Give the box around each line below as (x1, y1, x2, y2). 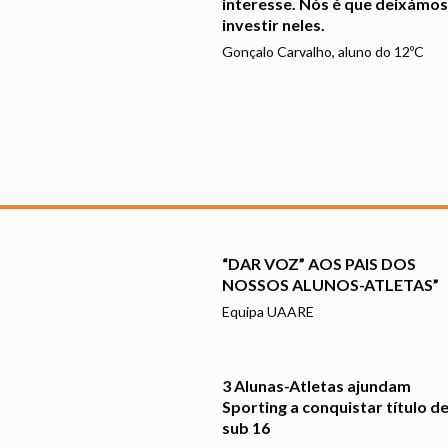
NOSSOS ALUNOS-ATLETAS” (221, 275, 439, 295)
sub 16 (221, 417, 270, 437)
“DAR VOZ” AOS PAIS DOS (221, 254, 416, 274)
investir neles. (221, 14, 325, 34)
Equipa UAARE (221, 303, 314, 321)
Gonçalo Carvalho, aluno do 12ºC (221, 42, 424, 60)
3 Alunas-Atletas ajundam (221, 375, 411, 395)
